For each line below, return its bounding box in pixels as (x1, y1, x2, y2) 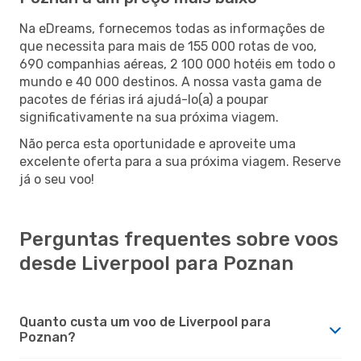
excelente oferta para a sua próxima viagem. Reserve (19, 153, 341, 169)
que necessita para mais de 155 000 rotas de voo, (19, 38, 317, 54)
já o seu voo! (19, 171, 94, 187)
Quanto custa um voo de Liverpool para (19, 313, 271, 330)
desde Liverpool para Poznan (19, 251, 293, 275)
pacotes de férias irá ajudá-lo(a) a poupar (19, 91, 268, 107)
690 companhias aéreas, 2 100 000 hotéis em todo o (19, 56, 335, 72)
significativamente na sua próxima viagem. (19, 109, 279, 125)
